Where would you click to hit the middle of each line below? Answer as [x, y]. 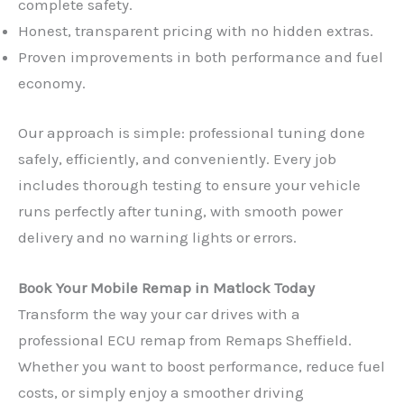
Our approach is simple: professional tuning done [192, 132]
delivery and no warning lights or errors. [157, 237]
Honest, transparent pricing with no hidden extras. [196, 31]
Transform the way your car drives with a [159, 314]
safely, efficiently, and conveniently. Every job [177, 158]
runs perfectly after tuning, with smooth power [180, 211]
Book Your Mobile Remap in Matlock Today [166, 288]
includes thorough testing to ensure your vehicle [189, 184]
